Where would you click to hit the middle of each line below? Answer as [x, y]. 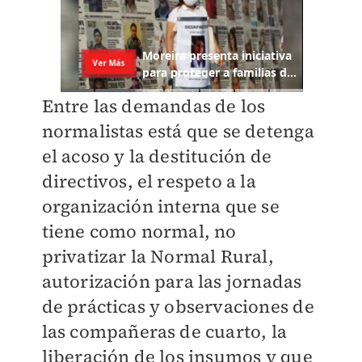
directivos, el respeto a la [149, 181]
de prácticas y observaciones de [178, 307]
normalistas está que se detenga [178, 131]
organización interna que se [160, 206]
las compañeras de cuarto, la [164, 332]
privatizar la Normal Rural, [158, 257]
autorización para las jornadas [172, 282]
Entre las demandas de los [154, 106]
